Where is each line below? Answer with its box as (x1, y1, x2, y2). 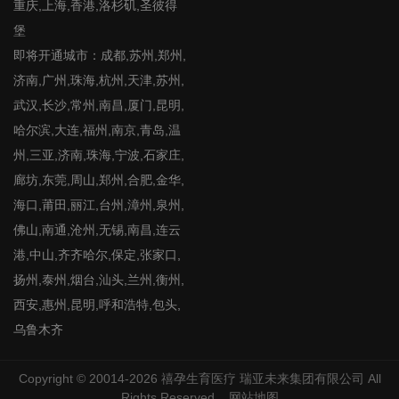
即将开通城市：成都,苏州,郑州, (13, 48, 186, 62)
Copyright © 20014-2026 (18, 371, 161, 386)
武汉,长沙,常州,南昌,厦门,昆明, (13, 98, 184, 112)
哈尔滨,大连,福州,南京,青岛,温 (13, 123, 181, 137)
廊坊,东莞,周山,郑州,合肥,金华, (13, 173, 184, 187)
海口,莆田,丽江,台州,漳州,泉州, (13, 198, 184, 212)
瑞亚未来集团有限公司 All (235, 371, 381, 386)
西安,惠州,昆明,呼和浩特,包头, (13, 297, 181, 312)
